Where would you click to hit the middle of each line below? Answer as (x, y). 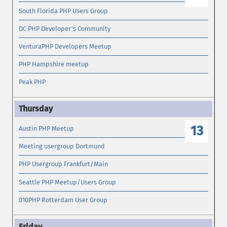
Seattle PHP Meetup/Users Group (68, 182)
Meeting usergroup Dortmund (62, 146)
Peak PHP (32, 82)
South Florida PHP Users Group (64, 11)
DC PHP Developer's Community (65, 28)
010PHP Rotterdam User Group (63, 200)
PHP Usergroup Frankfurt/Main (64, 164)
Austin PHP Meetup (47, 129)
